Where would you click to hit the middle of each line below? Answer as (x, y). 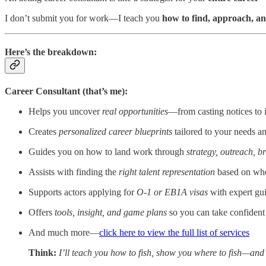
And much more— (64, 233)
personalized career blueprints (115, 132)
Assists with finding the (74, 172)
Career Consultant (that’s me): (66, 91)
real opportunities (135, 112)
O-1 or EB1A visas (172, 192)
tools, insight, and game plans (111, 213)
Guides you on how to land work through (107, 152)
